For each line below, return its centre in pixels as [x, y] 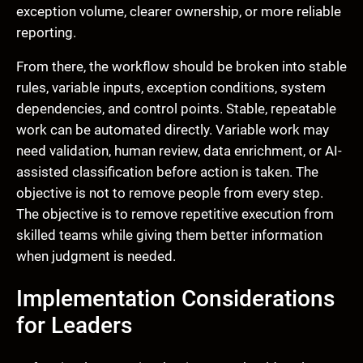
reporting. [46, 32]
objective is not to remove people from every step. [170, 193]
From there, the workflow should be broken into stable [181, 67]
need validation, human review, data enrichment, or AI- [179, 151]
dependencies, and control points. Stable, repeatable [176, 109]
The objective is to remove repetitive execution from [175, 214]
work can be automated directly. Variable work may [173, 130]
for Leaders [74, 326]
